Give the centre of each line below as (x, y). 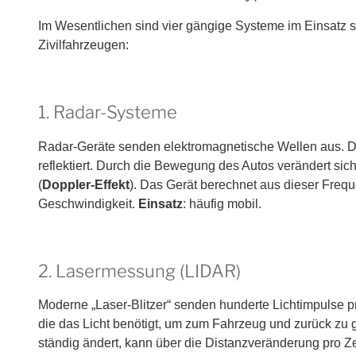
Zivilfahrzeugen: (83, 45)
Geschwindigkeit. (88, 203)
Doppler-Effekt (86, 184)
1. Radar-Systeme (108, 112)
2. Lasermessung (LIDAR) (139, 271)
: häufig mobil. (222, 203)
